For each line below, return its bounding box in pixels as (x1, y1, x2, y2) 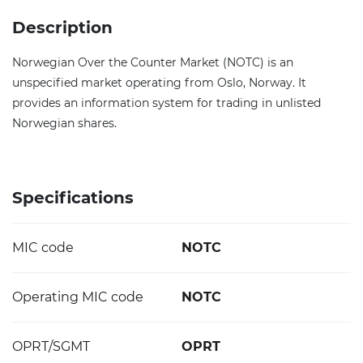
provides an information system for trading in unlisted (12, 96, 321, 110)
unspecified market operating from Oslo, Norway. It (12, 75, 306, 90)
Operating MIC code (12, 289, 143, 305)
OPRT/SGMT (12, 339, 90, 354)
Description (12, 18, 113, 37)
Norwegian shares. (12, 116, 117, 130)
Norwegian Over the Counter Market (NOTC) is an (12, 55, 293, 70)
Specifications (12, 188, 134, 207)
